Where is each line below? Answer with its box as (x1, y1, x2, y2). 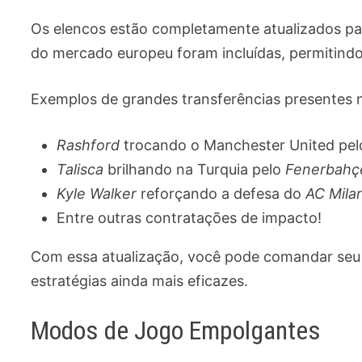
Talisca (57, 161, 104, 179)
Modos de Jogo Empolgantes (31, 315, 322, 347)
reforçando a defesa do (137, 185, 306, 203)
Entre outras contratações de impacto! (57, 209, 322, 227)
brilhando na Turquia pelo (103, 161, 286, 179)
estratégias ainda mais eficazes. (31, 272, 249, 290)
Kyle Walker (57, 185, 137, 203)
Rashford (57, 137, 120, 154)
